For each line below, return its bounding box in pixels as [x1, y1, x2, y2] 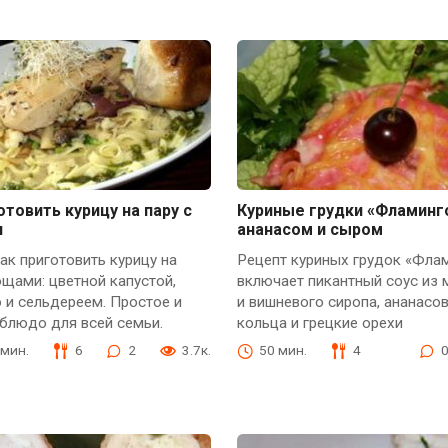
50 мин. [258, 342, 307, 359]
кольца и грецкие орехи [236, 314, 403, 333]
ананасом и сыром [236, 219, 383, 239]
